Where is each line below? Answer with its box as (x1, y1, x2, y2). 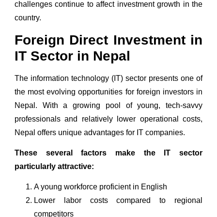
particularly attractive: (15, 162, 94, 170)
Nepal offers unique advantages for (15, 128, 137, 137)
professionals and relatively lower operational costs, (15, 114, 202, 123)
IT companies (137, 128, 183, 137)
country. (15, 14, 41, 22)
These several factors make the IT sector (15, 148, 202, 157)
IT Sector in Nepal (15, 48, 130, 63)
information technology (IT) (31, 74, 123, 82)
